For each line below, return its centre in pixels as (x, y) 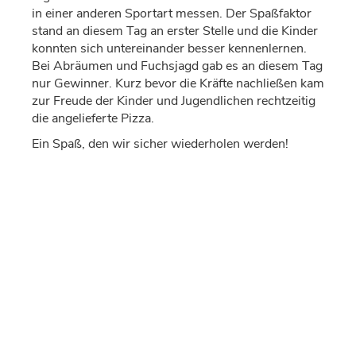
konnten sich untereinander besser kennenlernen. (169, 48)
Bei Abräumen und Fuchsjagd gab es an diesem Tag (177, 66)
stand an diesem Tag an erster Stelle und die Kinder (175, 31)
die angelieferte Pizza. (93, 118)
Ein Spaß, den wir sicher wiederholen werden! (160, 144)
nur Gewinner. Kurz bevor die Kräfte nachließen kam (178, 83)
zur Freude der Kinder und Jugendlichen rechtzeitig (174, 101)
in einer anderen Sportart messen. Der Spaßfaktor (172, 14)
